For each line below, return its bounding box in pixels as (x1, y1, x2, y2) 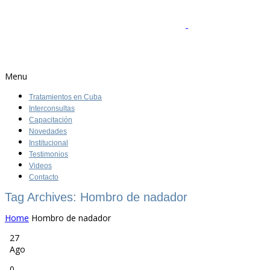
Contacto (29, 173, 58, 181)
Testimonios (29, 150, 68, 159)
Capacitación (29, 116, 72, 124)
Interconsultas (29, 104, 75, 113)
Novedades (29, 127, 67, 136)
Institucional (29, 139, 68, 147)
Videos (29, 162, 52, 170)
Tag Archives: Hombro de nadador (5, 190, 187, 204)
